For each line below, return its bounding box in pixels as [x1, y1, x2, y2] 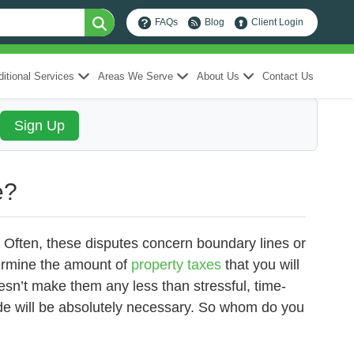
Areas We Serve [97, 70, 173, 82]
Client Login [251, 17, 304, 28]
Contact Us [262, 70, 314, 82]
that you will [224, 257, 299, 273]
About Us [196, 70, 239, 82]
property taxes [126, 257, 225, 273]
